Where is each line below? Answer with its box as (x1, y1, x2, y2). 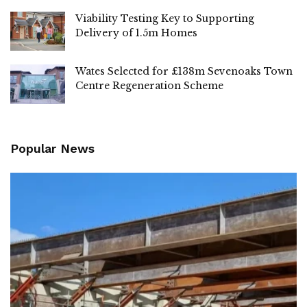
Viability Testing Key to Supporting (75, 12, 254, 25)
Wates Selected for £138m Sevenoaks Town (75, 65, 293, 78)
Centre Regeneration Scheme (75, 79, 223, 93)
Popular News (10, 140, 95, 156)
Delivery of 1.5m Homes (75, 27, 197, 40)
